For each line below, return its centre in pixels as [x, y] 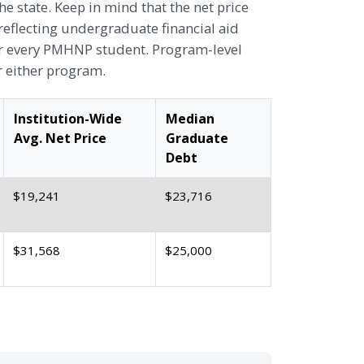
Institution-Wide [68, 119]
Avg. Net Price [60, 138]
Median [190, 119]
